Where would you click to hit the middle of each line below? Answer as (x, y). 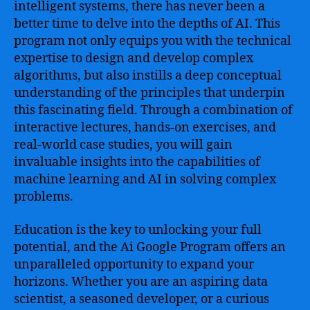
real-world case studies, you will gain (123, 145)
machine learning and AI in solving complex (145, 180)
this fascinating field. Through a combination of (153, 110)
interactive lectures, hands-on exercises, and (145, 128)
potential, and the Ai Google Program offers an (150, 247)
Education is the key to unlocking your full (138, 230)
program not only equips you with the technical (153, 41)
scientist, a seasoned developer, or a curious (142, 299)
